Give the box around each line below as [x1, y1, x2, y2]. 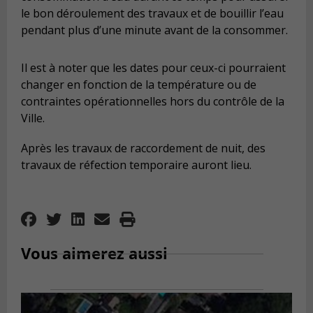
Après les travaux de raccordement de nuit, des [21, 140, 265, 156]
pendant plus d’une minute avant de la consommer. [21, 22, 288, 38]
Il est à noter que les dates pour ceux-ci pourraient [21, 59, 286, 75]
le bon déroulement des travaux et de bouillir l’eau [21, 6, 284, 22]
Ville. [21, 110, 45, 126]
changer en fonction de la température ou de [21, 76, 256, 92]
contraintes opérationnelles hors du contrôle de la [21, 93, 284, 109]
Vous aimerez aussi [21, 242, 168, 264]
